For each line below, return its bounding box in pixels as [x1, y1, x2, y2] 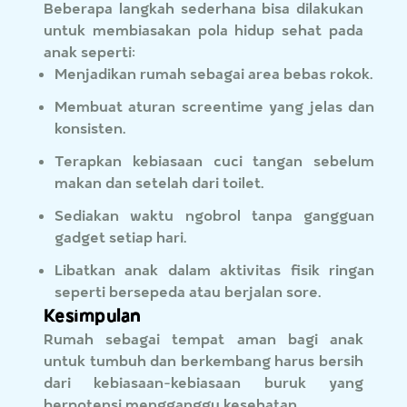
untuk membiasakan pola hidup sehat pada [44, 20, 363, 40]
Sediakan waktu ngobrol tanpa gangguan [55, 205, 374, 225]
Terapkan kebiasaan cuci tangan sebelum [55, 151, 374, 171]
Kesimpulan [44, 304, 141, 326]
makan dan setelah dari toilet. [55, 173, 264, 193]
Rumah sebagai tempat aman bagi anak [44, 329, 363, 349]
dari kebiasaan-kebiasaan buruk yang [44, 372, 363, 392]
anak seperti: [44, 42, 135, 62]
